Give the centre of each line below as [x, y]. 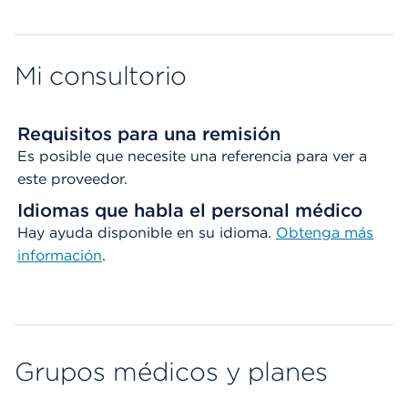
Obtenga [310, 233]
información [60, 255]
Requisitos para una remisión [149, 134]
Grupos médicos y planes [171, 372]
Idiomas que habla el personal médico [190, 210]
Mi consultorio [101, 76]
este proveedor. [72, 179]
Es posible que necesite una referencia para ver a [192, 156]
